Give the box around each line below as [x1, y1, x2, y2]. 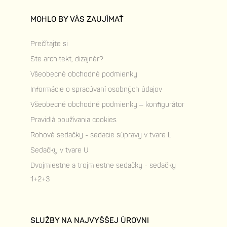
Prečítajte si [30, 39, 68, 48]
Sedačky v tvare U [30, 145, 89, 155]
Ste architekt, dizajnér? [30, 54, 103, 63]
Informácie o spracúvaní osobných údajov [30, 85, 162, 94]
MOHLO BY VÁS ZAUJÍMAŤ [30, 14, 124, 24]
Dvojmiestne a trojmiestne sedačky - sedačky [30, 161, 176, 170]
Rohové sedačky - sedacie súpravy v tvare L [30, 130, 171, 139]
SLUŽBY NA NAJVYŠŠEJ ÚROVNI [30, 215, 149, 225]
